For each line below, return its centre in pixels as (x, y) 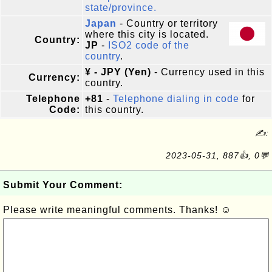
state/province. (121, 8)
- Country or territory (167, 23)
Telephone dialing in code (176, 99)
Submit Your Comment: (63, 185)
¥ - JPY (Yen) (118, 72)
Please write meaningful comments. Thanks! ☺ (117, 210)
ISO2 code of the (149, 45)
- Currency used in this (208, 72)
